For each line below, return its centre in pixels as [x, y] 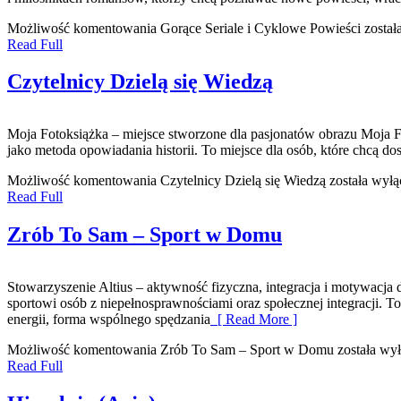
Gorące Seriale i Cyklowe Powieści [260, 28]
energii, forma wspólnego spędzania [109, 320]
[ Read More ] [254, 320]
